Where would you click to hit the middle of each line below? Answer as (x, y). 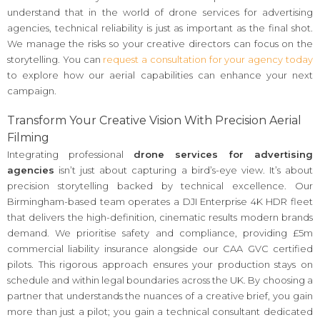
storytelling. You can (55, 59)
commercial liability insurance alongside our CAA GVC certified (160, 249)
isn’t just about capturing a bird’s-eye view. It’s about (184, 170)
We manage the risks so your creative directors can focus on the (160, 43)
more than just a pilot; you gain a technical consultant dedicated (160, 312)
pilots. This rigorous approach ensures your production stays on (160, 265)
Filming (28, 138)
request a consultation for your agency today (208, 59)
